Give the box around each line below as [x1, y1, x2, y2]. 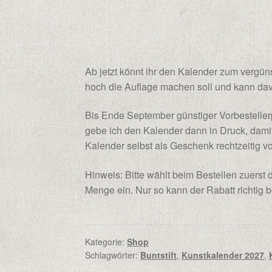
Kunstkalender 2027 [182, 249, 265, 262]
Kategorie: [85, 236, 127, 248]
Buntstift [140, 249, 177, 262]
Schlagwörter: [85, 249, 141, 262]
